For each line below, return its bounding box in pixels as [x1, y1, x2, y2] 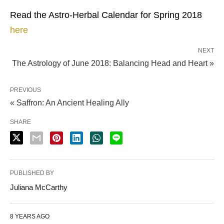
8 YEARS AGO [10, 213, 49, 220]
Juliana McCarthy [10, 183, 67, 191]
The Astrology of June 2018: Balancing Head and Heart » [12, 59, 214, 67]
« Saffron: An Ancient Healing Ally [10, 98, 129, 107]
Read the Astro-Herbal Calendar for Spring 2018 [10, 10, 202, 20]
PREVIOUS [10, 86, 41, 93]
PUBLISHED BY [10, 169, 54, 176]
